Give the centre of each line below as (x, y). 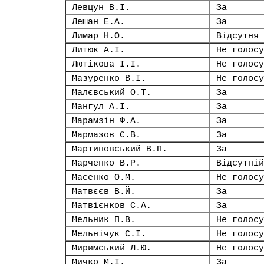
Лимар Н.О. (98, 36)
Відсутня (237, 36)
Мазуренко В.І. (109, 78)
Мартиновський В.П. (120, 149)
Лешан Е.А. (98, 22)
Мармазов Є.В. (106, 135)
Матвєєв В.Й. (104, 192)
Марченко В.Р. (106, 163)
